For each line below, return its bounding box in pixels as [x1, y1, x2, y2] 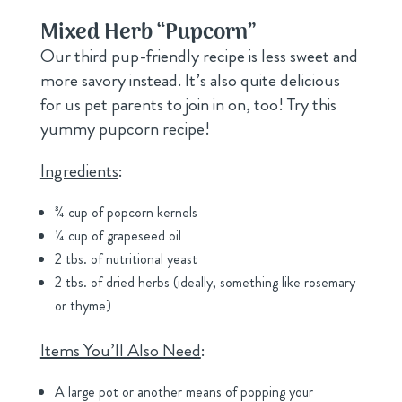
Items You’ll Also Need [39, 337, 201, 364]
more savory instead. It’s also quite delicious [39, 67, 340, 94]
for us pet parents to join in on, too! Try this [39, 92, 336, 118]
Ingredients [39, 158, 118, 185]
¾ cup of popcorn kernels [54, 202, 197, 223]
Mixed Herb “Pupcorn [39, 15, 248, 51]
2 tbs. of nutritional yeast [54, 249, 197, 270]
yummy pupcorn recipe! [39, 116, 210, 143]
